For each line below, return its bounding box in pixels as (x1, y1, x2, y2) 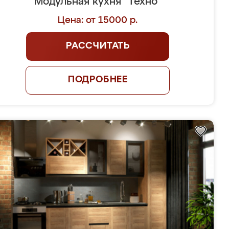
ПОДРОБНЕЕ (67, 75, 128, 84)
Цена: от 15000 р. (58, 16, 138, 25)
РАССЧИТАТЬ (65, 41, 130, 51)
